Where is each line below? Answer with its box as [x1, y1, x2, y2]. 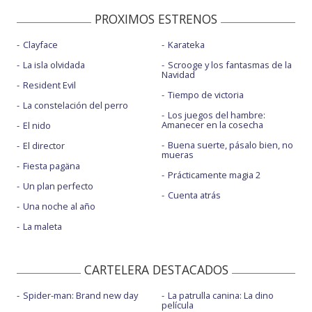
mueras [161, 148, 194, 161]
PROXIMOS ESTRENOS [95, 10, 217, 27]
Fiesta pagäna [23, 159, 80, 172]
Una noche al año [23, 200, 95, 212]
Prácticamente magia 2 [167, 169, 260, 181]
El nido [23, 119, 51, 132]
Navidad [161, 68, 195, 81]
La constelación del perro [23, 99, 128, 111]
